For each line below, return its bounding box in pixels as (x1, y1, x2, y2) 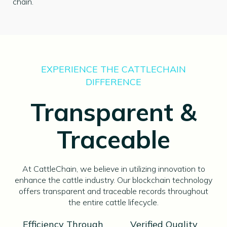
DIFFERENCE (86, 76, 141, 88)
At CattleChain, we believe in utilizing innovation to (22, 164, 205, 174)
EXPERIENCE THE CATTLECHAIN (41, 63, 186, 75)
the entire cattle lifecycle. (68, 197, 159, 208)
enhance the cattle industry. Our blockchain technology (15, 175, 212, 185)
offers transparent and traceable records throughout (19, 186, 208, 197)
